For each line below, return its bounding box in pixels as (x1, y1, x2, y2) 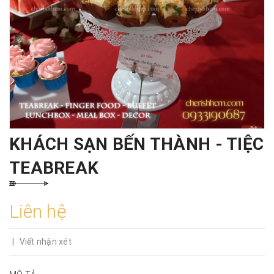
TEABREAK (9, 158, 99, 178)
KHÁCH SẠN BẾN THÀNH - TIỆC (9, 134, 264, 154)
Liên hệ (9, 201, 67, 222)
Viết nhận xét (19, 237, 72, 246)
